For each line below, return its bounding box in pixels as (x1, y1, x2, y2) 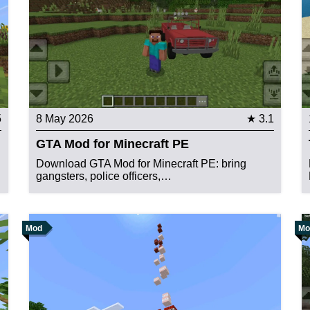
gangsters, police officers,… (36, 170, 172, 182)
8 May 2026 (36, 112, 94, 125)
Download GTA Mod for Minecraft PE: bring (36, 157, 247, 170)
